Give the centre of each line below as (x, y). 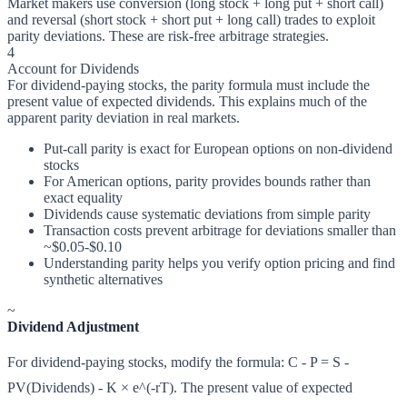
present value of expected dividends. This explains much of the (187, 102)
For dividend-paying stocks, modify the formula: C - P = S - (178, 362)
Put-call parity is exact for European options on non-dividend (218, 149)
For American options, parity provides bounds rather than (207, 182)
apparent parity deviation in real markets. (124, 118)
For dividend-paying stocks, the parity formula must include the (189, 85)
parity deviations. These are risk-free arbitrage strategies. (168, 36)
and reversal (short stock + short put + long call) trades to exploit (191, 20)
